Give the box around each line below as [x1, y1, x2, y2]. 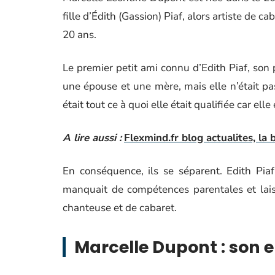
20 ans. [63, 28, 96, 42]
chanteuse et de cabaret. [63, 201, 177, 215]
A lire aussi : [63, 131, 122, 145]
